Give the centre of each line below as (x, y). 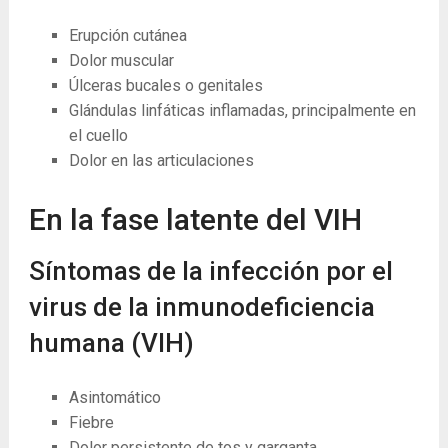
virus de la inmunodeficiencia (201, 306)
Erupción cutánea (127, 36)
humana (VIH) (111, 342)
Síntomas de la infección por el (210, 270)
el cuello (98, 136)
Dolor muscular (121, 61)
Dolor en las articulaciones (161, 161)
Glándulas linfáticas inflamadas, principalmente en (242, 111)
